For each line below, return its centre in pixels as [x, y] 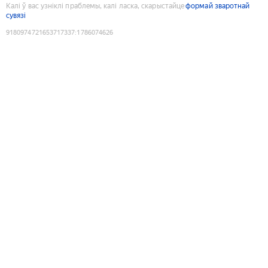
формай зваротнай [218, 6]
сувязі [16, 15]
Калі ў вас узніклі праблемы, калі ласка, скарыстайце [95, 6]
